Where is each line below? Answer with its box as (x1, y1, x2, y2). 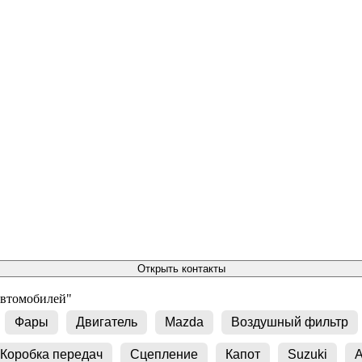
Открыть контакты (137, 262, 225, 275)
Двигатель (76, 314, 137, 329)
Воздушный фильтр (231, 314, 348, 329)
